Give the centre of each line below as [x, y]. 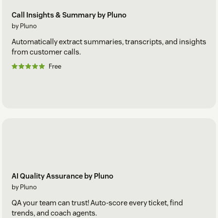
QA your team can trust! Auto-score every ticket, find [97, 202]
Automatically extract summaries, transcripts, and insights [109, 42]
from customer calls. [46, 52]
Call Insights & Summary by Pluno [69, 15]
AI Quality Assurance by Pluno [63, 176]
